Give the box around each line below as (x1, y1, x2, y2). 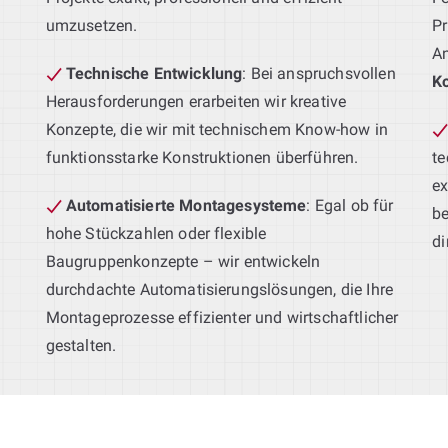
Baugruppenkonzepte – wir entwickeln (45, 251, 321, 271)
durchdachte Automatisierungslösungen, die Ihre (45, 279, 394, 299)
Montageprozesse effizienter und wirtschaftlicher (45, 307, 399, 327)
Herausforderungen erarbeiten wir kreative (45, 91, 347, 111)
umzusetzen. (45, 15, 138, 35)
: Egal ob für (306, 195, 394, 215)
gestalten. (45, 335, 117, 355)
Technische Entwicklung (65, 63, 243, 83)
